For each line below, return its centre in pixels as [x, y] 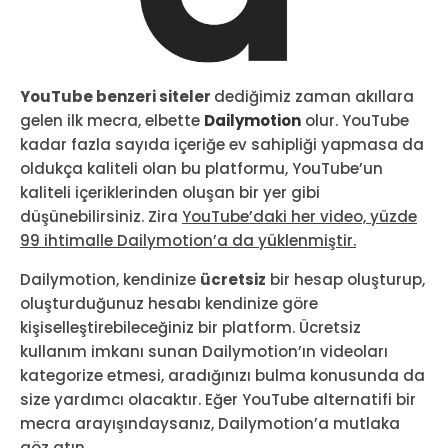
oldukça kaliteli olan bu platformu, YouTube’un [201, 169]
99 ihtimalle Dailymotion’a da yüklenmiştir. [188, 241]
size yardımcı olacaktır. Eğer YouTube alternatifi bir [218, 400]
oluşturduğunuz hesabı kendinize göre [169, 304]
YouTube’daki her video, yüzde [299, 217]
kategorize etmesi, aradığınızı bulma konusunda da [222, 376]
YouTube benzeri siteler [117, 97]
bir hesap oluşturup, [345, 280]
